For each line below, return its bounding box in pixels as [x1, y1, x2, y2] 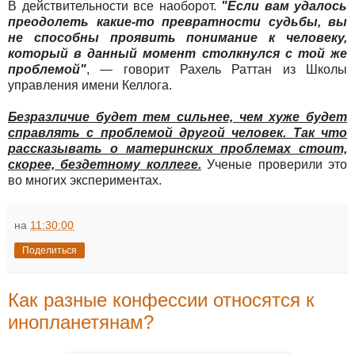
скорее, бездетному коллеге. [8, 158, 201, 172]
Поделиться [22, 245, 77, 257]
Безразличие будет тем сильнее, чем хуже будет [8, 110, 347, 124]
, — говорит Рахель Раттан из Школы [86, 63, 347, 77]
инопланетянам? [8, 311, 154, 334]
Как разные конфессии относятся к [8, 289, 315, 311]
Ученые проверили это [200, 158, 348, 172]
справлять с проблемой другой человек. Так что [8, 126, 347, 140]
